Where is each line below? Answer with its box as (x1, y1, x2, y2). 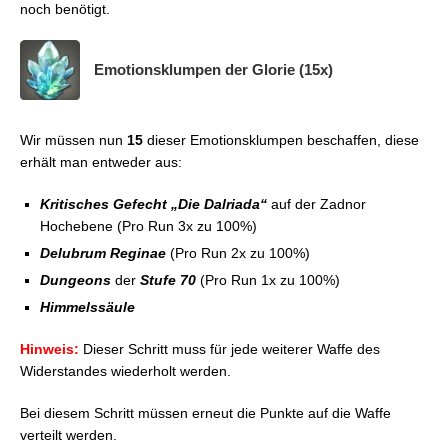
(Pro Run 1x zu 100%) (200, 271, 340, 288)
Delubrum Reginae (40, 244, 166, 261)
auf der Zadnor (267, 195, 366, 212)
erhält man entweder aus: (20, 153, 182, 170)
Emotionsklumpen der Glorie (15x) (94, 60, 333, 78)
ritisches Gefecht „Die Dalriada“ (50, 195, 267, 212)
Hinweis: (20, 340, 83, 357)
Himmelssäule (40, 298, 135, 315)
